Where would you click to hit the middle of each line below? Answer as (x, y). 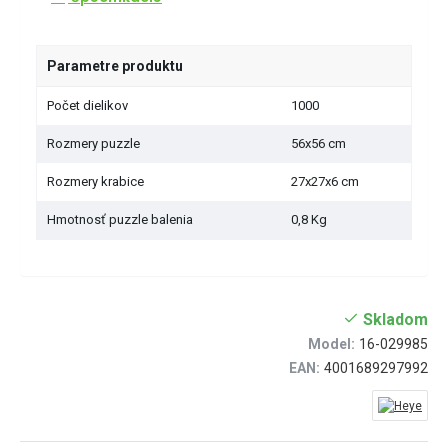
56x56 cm (318, 143)
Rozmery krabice (95, 181)
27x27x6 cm (325, 181)
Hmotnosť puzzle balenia (120, 219)
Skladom (395, 319)
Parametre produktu (115, 65)
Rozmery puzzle (93, 143)
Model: (331, 343)
